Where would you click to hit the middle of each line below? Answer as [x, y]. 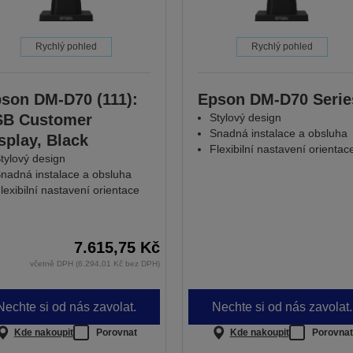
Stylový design [245, 118]
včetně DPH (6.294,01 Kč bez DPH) [95, 264]
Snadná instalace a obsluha [278, 134]
